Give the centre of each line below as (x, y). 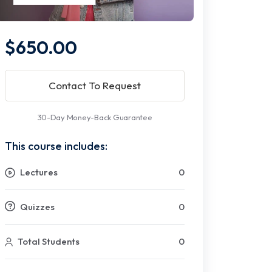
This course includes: (56, 146)
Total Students (48, 242)
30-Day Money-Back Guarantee (95, 117)
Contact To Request (95, 86)
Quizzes (36, 207)
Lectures (38, 172)
